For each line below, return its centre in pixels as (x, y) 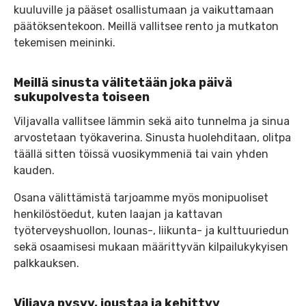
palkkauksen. (46, 263)
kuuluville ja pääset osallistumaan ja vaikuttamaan (144, 10)
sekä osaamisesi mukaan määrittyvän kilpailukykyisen (151, 247)
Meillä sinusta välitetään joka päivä (123, 83)
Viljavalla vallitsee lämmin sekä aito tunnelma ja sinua (152, 121)
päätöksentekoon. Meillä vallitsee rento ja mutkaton (146, 27)
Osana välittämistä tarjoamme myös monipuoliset (141, 197)
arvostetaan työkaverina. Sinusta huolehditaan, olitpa (152, 137)
